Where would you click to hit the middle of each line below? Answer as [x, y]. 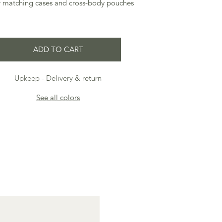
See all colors [58, 98]
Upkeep [27, 78]
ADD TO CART [58, 50]
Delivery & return [74, 78]
